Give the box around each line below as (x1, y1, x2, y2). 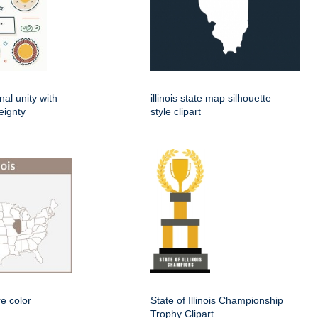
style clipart (150, 106, 201, 117)
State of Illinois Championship (150, 295, 283, 306)
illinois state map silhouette (150, 92, 271, 104)
